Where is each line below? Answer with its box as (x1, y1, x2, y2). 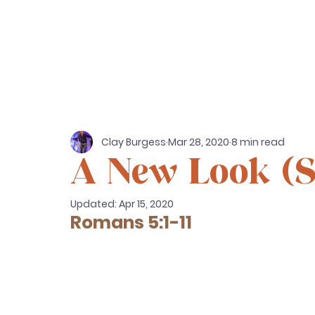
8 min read (231, 134, 285, 149)
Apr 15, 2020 (119, 197, 174, 211)
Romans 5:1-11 (70, 210, 192, 235)
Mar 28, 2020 (168, 134, 229, 149)
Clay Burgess (101, 134, 166, 149)
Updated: (70, 197, 119, 211)
